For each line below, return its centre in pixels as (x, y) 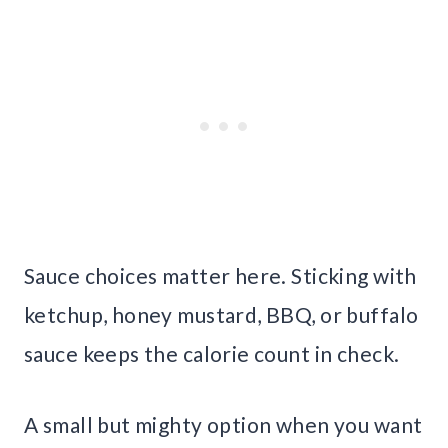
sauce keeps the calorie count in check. (212, 354)
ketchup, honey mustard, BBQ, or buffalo (221, 315)
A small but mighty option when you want (223, 425)
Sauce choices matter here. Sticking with (220, 276)
